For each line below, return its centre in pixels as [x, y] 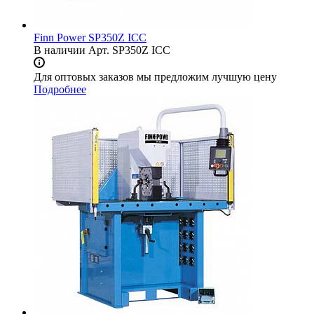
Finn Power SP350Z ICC [90, 38]
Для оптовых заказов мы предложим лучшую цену [155, 77]
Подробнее [60, 90]
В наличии [60, 50]
